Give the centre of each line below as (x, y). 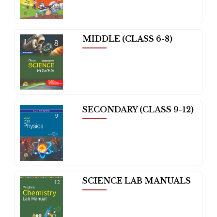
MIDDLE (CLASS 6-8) (127, 39)
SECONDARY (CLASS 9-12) (138, 110)
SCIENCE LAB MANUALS (136, 180)
